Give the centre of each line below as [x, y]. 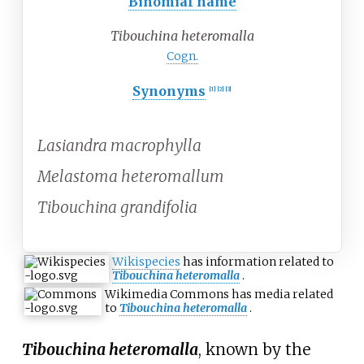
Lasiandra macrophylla [119, 145]
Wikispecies [146, 262]
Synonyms [169, 91]
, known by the [254, 349]
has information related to [257, 262]
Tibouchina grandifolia [117, 207]
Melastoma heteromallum [131, 176]
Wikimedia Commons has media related [219, 295]
